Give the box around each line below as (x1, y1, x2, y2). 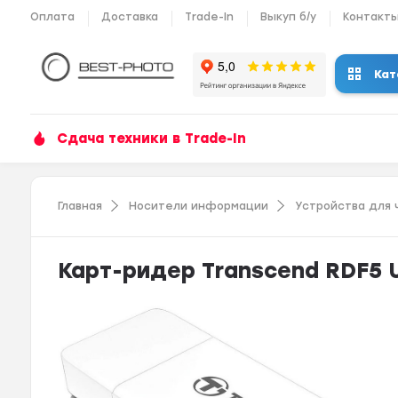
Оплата (30, 10, 76, 23)
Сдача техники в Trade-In (57, 131, 247, 147)
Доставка (101, 10, 159, 23)
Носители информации (129, 200, 269, 212)
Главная (58, 200, 103, 212)
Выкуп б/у (260, 10, 317, 23)
